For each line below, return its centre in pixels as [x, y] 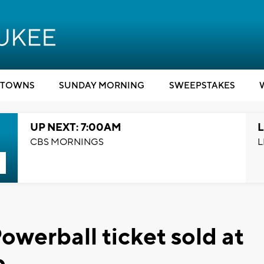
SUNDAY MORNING [102, 86]
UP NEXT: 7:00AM [75, 128]
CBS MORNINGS [67, 142]
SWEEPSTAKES [202, 86]
